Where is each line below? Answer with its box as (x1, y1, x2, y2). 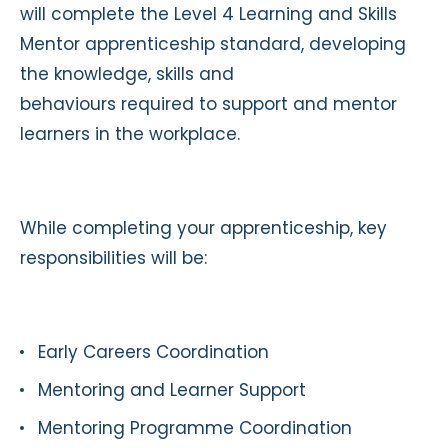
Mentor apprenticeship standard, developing (20, 31, 406, 56)
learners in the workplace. (20, 121, 240, 146)
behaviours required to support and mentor (20, 91, 397, 116)
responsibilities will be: (20, 245, 207, 270)
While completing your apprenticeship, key (20, 215, 387, 240)
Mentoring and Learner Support (38, 377, 306, 402)
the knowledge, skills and (20, 61, 234, 86)
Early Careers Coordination (38, 339, 269, 364)
